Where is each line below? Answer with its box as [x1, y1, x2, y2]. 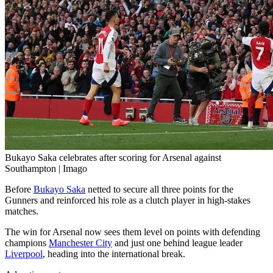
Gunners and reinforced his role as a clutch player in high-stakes [5, 195, 250, 206]
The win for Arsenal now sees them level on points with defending [5, 227, 260, 238]
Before [5, 184, 34, 195]
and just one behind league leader [112, 238, 243, 249]
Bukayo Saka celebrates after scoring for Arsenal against [5, 152, 221, 163]
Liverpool [5, 249, 43, 260]
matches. [5, 206, 38, 217]
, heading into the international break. [43, 249, 185, 260]
